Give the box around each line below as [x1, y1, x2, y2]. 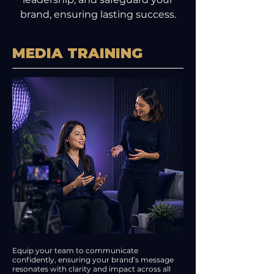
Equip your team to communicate [12, 246, 138, 255]
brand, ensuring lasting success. [20, 9, 176, 20]
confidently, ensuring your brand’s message [12, 255, 174, 264]
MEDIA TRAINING [12, 45, 143, 62]
